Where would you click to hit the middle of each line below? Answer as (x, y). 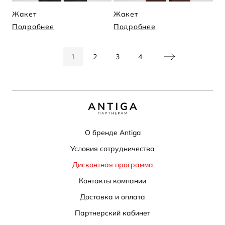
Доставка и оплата (113, 197)
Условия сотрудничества (113, 149)
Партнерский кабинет (113, 213)
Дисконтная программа (113, 165)
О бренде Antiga (113, 133)
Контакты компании (113, 181)
